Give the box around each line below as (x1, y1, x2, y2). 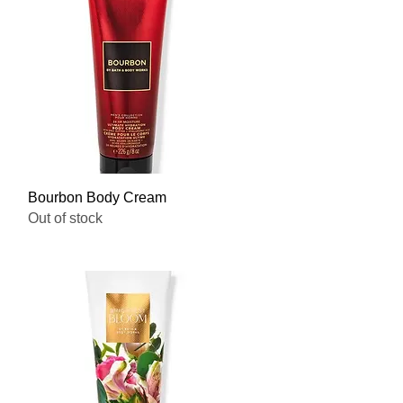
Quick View (96, 189, 160, 204)
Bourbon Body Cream (27, 190, 166, 206)
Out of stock (27, 210, 103, 227)
